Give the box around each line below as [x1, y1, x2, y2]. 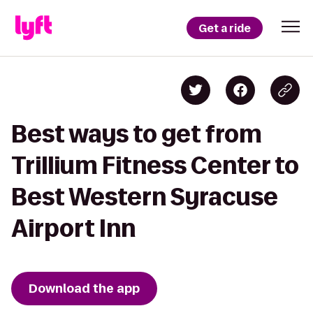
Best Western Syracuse [11, 184, 278, 210]
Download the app [29, 280, 140, 297]
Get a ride [198, 20, 251, 36]
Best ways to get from [11, 121, 262, 147]
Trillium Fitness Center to [11, 152, 299, 178]
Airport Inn [11, 215, 136, 241]
